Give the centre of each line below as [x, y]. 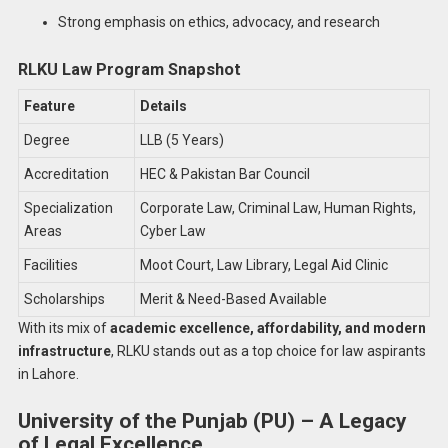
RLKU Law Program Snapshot [129, 69]
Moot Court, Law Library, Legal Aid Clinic [263, 264]
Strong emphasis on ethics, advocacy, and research [218, 21]
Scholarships [64, 298]
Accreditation [66, 173]
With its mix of [63, 327]
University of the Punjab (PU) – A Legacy [212, 420]
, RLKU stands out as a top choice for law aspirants [268, 350]
